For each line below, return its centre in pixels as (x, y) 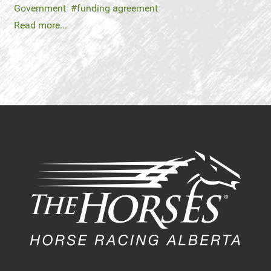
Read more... (41, 25)
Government (40, 8)
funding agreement (117, 8)
